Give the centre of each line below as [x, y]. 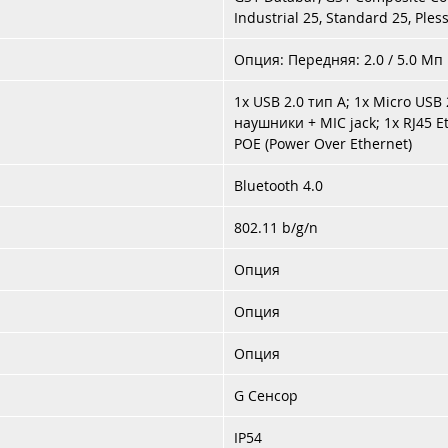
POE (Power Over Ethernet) [323, 143]
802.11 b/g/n [276, 227]
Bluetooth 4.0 [278, 185]
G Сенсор [266, 395]
